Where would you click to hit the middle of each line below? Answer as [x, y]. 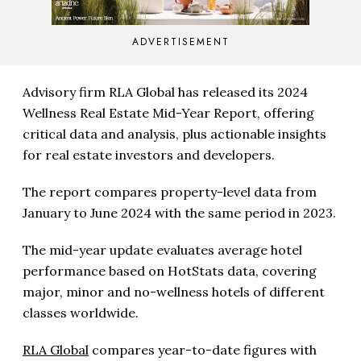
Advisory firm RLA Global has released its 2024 [165, 92]
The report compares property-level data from [170, 192]
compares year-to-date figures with [203, 350]
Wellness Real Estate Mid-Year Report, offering [168, 113]
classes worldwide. [81, 313]
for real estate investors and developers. [149, 155]
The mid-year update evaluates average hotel [162, 250]
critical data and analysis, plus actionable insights [174, 134]
